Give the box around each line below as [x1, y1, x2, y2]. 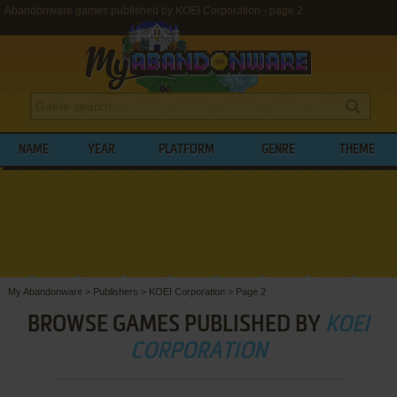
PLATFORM [159, 144, 215, 156]
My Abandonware [7, 285, 82, 297]
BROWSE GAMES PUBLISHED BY [27, 313, 325, 337]
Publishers [92, 285, 138, 297]
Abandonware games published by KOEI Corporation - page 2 [4, 4, 303, 17]
